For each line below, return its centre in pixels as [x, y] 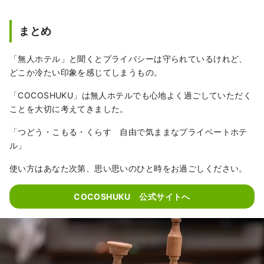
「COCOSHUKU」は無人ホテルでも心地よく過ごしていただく [131, 95]
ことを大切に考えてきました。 [69, 109]
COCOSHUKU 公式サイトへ [132, 197]
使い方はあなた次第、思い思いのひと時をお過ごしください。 [128, 168]
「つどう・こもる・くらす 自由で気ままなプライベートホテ [128, 132]
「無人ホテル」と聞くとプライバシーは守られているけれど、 [128, 59]
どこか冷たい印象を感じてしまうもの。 [86, 72]
